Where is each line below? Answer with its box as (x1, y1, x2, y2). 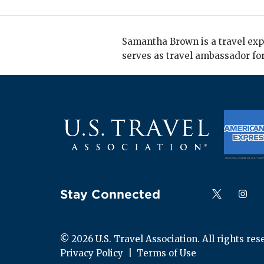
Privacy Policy (60, 247, 123, 259)
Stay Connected (60, 187, 160, 202)
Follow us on (207, 188, 262, 198)
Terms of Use (137, 247, 196, 259)
